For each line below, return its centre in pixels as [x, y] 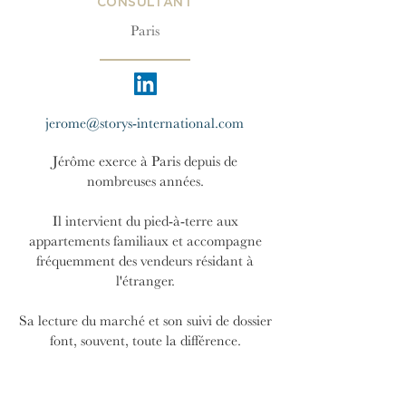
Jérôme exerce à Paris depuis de [145, 161]
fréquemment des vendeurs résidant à [145, 261]
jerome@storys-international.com [144, 123]
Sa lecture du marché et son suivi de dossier [145, 321]
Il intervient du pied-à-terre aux [145, 221]
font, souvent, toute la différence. [145, 341]
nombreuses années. [145, 181]
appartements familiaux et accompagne [145, 241]
